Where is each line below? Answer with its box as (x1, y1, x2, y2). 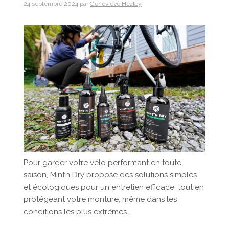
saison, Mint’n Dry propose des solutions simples (24, 170, 197, 180)
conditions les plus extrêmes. (24, 207, 128, 217)
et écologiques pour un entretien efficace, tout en (24, 182, 204, 192)
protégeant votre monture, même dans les (24, 195, 177, 204)
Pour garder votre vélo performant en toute (24, 158, 181, 168)
